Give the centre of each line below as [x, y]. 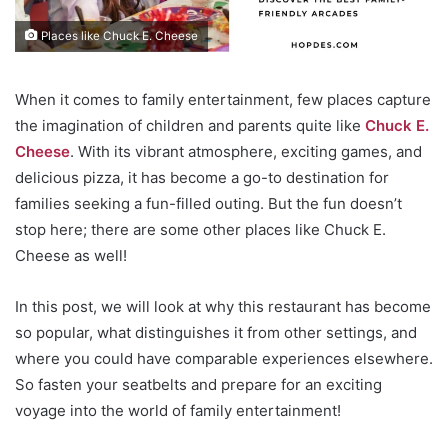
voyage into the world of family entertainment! [178, 410]
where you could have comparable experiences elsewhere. [224, 358]
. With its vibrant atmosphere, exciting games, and [246, 151]
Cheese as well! [71, 255]
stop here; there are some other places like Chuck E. [200, 229]
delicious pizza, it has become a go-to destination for [202, 177]
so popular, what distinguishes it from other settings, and [216, 332]
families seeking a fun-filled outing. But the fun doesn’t [208, 203]
